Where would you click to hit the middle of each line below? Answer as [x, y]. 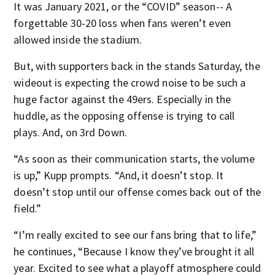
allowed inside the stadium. [78, 40]
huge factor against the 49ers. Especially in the [122, 99]
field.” [28, 208]
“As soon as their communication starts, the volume [134, 159]
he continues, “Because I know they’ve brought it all [134, 251]
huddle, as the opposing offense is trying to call [124, 116]
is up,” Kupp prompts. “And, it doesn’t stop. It [119, 175]
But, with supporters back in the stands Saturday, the [137, 66]
